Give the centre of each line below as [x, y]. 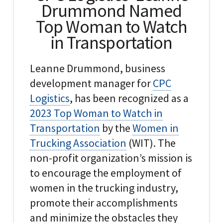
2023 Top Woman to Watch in [96, 113]
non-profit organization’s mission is [111, 158]
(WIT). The [151, 143]
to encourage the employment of [106, 173]
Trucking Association [78, 143]
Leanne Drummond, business [97, 68]
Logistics [50, 98]
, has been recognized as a [129, 98]
